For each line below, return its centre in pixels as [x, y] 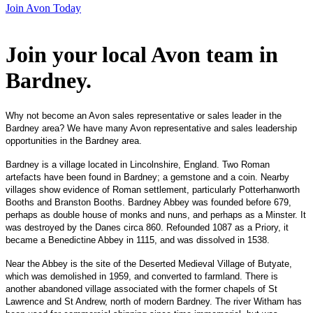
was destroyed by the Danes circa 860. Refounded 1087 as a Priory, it [147, 227]
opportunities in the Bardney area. [74, 140]
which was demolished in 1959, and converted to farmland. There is [142, 276]
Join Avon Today [43, 8]
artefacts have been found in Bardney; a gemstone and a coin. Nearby [147, 177]
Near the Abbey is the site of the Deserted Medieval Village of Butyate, [149, 263]
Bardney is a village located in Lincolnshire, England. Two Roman [138, 164]
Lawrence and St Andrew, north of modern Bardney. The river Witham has [154, 301]
